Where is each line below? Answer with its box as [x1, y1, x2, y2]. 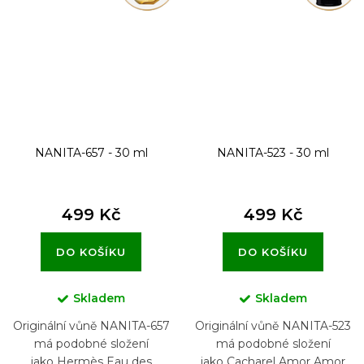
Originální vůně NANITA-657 [12, 318, 170, 333]
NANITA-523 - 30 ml [217, 145, 329, 160]
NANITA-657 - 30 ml [34, 145, 148, 160]
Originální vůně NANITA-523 [195, 318, 351, 333]
